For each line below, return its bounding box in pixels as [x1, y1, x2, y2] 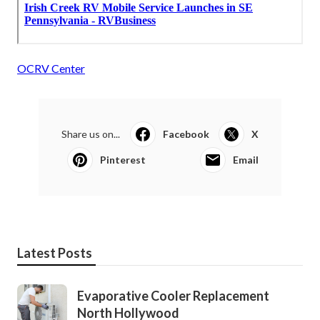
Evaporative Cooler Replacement [77, 288, 269, 304]
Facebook [162, 128, 209, 141]
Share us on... [61, 128, 120, 141]
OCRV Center [17, 61, 85, 76]
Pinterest [100, 154, 146, 166]
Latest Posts [17, 245, 92, 261]
